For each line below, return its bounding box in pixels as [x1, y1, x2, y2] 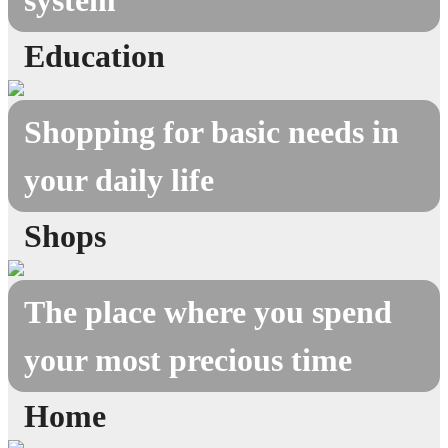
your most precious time [24, 341, 352, 378]
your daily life [24, 161, 214, 198]
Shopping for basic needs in [24, 113, 399, 150]
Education [24, 37, 165, 74]
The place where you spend [24, 293, 392, 330]
